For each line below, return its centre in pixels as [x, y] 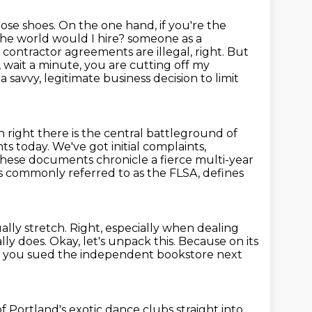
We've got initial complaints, [129, 147]
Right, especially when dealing [154, 228]
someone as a [165, 39]
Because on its [218, 241]
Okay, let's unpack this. [114, 241]
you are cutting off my [147, 65]
